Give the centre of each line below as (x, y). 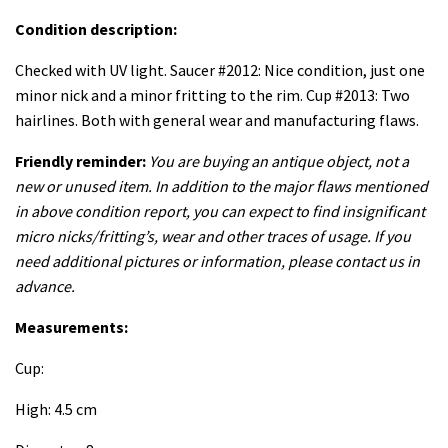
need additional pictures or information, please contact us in (217, 261)
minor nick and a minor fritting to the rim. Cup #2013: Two (212, 95)
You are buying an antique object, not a (279, 161)
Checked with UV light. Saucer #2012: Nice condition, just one (220, 70)
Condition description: (97, 29)
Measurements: (71, 327)
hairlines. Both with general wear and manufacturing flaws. (217, 120)
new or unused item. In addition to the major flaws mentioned (221, 186)
